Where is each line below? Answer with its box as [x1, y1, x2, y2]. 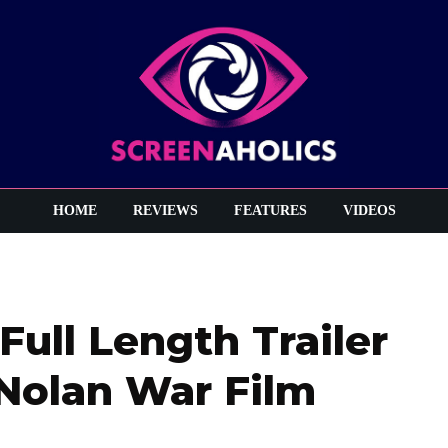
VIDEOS [342, 203, 396, 219]
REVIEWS [132, 203, 198, 219]
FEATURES [233, 203, 307, 219]
